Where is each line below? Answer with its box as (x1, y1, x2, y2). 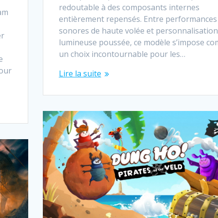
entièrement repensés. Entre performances (58, 13, 217, 24)
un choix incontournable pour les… (58, 48, 185, 59)
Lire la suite (58, 68, 101, 79)
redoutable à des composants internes (58, 1, 200, 13)
